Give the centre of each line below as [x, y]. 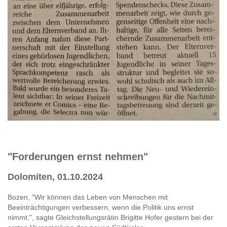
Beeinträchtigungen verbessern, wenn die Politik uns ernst [101, 207]
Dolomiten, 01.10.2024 [55, 177]
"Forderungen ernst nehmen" [78, 156]
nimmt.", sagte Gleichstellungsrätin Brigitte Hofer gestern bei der [110, 217]
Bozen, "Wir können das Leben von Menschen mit [88, 197]
